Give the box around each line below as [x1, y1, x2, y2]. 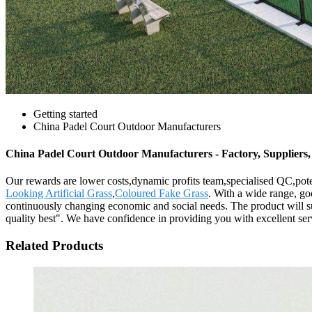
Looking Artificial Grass [6, 187, 112, 200]
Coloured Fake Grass [115, 187, 208, 200]
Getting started [33, 107, 97, 120]
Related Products [6, 238, 103, 253]
